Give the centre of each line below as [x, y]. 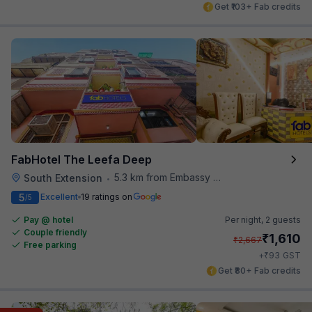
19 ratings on [107, 197]
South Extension [63, 178]
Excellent [59, 197]
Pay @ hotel [48, 219]
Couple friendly [55, 232]
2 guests [283, 219]
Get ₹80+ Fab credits [259, 270]
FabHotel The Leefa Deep [81, 159]
